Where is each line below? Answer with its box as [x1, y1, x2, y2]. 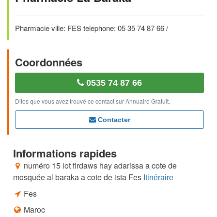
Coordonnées [15, 54, 82, 70]
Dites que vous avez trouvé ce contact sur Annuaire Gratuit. [15, 97, 170, 105]
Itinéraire [143, 173, 173, 182]
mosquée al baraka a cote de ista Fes [13, 171, 141, 183]
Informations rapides [13, 145, 117, 161]
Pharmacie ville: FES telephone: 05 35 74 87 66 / [15, 23, 168, 33]
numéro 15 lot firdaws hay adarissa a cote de [24, 160, 177, 171]
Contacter [95, 116, 130, 124]
